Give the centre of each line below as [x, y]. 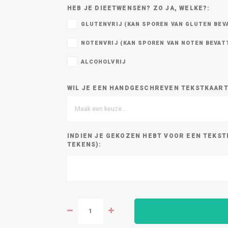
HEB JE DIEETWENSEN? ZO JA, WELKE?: [139, 8]
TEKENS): [84, 145]
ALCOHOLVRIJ [103, 62]
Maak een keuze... [101, 109]
